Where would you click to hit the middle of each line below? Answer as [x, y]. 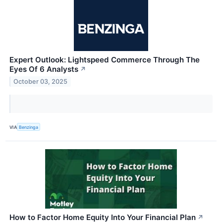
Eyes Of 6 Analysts [44, 69]
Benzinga [29, 127]
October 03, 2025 [41, 82]
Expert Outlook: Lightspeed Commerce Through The [105, 60]
